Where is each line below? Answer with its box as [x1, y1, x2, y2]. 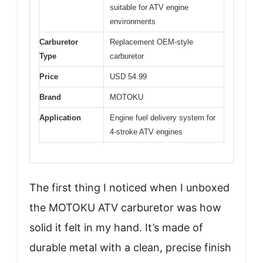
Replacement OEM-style [110, 37, 193, 46]
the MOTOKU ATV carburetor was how [29, 201, 221, 214]
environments [110, 16, 156, 26]
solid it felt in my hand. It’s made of [29, 221, 203, 234]
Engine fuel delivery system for [110, 113, 215, 122]
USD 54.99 [110, 72, 147, 81]
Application [39, 113, 81, 122]
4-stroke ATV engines [110, 127, 183, 136]
